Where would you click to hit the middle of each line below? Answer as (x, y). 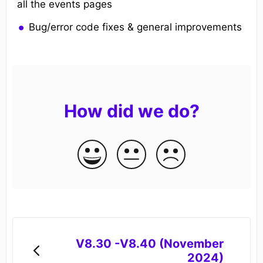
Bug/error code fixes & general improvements (136, 27)
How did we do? (131, 111)
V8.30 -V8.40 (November (149, 243)
